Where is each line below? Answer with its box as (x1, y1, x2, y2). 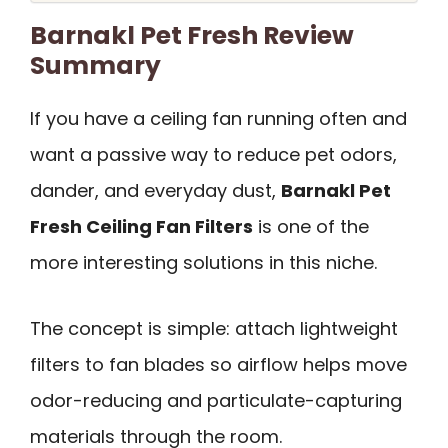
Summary (30, 47, 161, 83)
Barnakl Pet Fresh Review (30, 17, 354, 53)
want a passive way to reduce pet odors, (30, 141, 397, 167)
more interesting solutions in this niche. (30, 249, 377, 275)
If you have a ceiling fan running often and (30, 105, 407, 131)
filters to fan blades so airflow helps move (30, 352, 407, 378)
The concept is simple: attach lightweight (30, 316, 398, 342)
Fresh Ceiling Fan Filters (30, 213, 253, 239)
